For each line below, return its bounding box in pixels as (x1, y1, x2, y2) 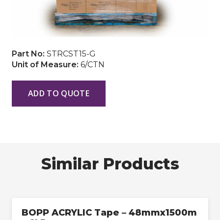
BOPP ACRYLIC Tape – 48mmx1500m (22, 207, 197, 218)
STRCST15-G (47, 49, 96, 58)
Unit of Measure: (12, 59, 81, 69)
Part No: (12, 49, 47, 58)
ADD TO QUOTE (28, 87, 89, 99)
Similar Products (41, 154, 179, 173)
